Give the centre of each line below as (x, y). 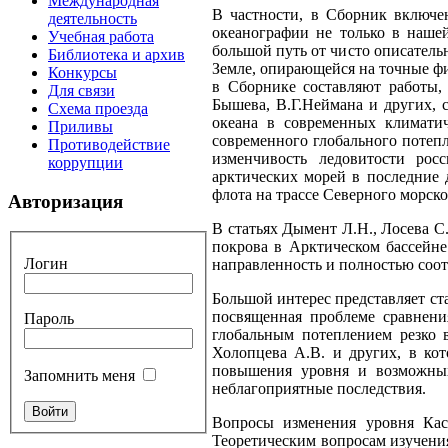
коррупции (85, 162)
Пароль (49, 319)
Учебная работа (101, 36)
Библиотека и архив (116, 54)
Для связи (81, 90)
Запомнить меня (79, 376)
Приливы (80, 126)
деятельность (92, 18)
